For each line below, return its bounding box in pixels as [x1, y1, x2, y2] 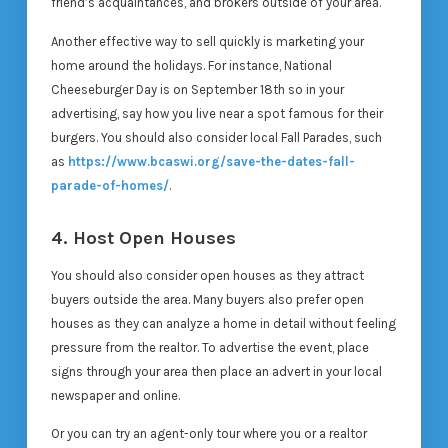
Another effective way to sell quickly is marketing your [50, 33, 364, 49]
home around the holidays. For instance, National [50, 57, 332, 73]
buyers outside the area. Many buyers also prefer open [50, 292, 364, 308]
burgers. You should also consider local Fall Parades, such [50, 129, 382, 145]
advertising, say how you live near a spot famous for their [50, 105, 383, 121]
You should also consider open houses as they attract [50, 268, 364, 284]
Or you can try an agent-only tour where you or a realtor [50, 426, 367, 442]
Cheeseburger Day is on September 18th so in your [50, 81, 344, 97]
